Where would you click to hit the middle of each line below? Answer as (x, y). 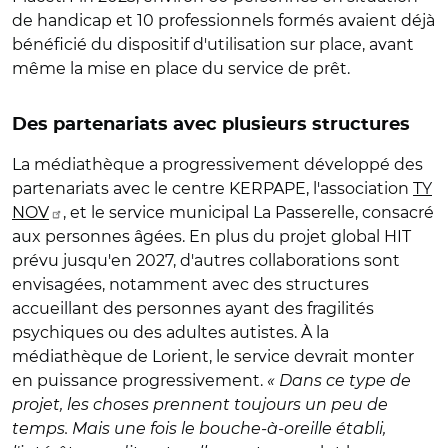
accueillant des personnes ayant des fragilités (193, 308)
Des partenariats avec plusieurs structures (213, 124)
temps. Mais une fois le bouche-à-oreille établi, (199, 428)
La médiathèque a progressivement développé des (217, 164)
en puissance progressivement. (139, 380)
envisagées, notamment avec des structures (190, 284)
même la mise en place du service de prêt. (183, 68)
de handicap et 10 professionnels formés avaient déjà (223, 20)
